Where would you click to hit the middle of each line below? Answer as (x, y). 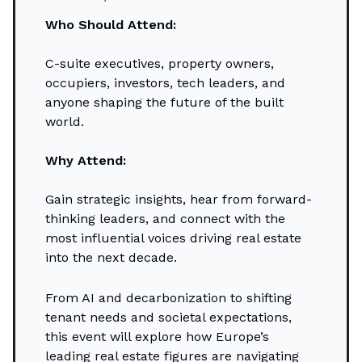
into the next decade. (111, 258)
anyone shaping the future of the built (164, 103)
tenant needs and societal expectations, (168, 318)
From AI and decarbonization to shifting (168, 298)
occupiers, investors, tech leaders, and (165, 83)
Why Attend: (86, 161)
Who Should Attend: (111, 25)
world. (65, 122)
